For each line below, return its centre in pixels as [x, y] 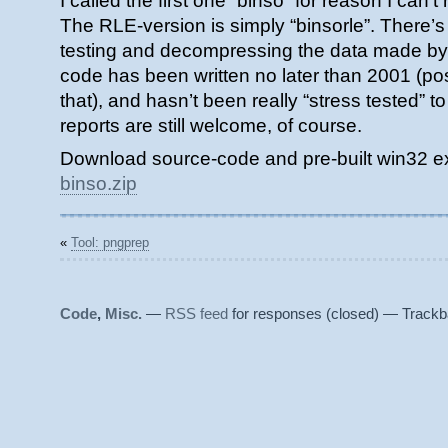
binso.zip [98, 183]
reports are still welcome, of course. [211, 125]
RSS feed [196, 313]
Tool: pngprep [110, 242]
